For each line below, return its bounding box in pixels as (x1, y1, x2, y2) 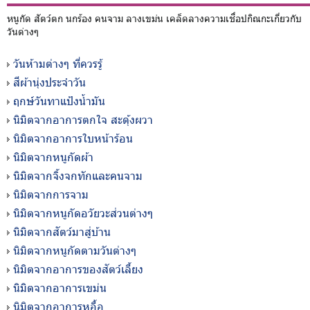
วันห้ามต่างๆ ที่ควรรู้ (13, 56, 102, 71)
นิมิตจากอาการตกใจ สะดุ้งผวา (13, 112, 153, 127)
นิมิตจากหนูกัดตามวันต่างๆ (13, 243, 136, 257)
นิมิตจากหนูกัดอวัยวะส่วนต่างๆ (13, 206, 153, 220)
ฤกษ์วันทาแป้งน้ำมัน (13, 93, 105, 108)
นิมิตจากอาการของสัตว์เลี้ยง (13, 262, 143, 276)
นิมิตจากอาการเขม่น (13, 280, 107, 295)
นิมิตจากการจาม (13, 187, 89, 201)
